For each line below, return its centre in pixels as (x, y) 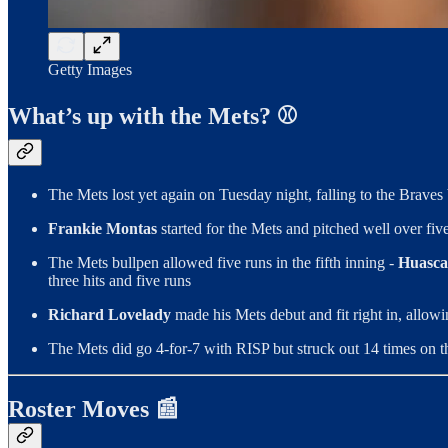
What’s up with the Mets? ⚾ (153, 116)
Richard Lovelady (111, 315)
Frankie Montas (104, 229)
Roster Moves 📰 (93, 409)
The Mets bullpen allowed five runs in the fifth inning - (223, 263)
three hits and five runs (119, 281)
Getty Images (90, 69)
